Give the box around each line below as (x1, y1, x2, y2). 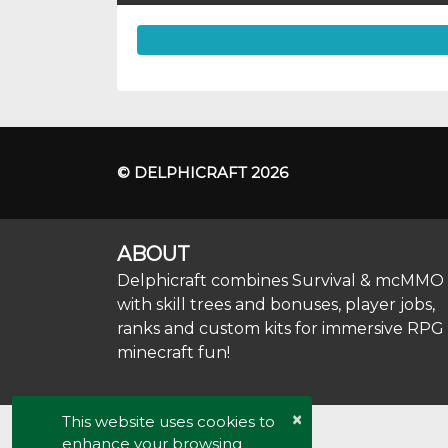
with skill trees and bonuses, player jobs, (117, 295, 435, 314)
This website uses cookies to (62, 412, 275, 431)
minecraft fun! (117, 343, 230, 362)
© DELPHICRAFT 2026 (117, 163, 288, 182)
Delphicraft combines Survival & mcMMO (117, 271, 444, 290)
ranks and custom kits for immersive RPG (117, 319, 444, 338)
